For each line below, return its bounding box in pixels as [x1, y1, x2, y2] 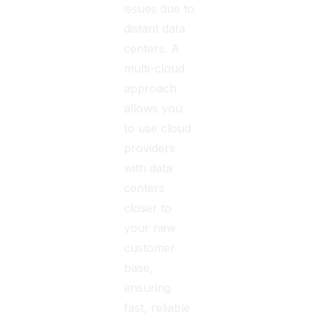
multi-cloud [124, 61, 185, 75]
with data [124, 161, 173, 175]
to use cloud [124, 121, 192, 135]
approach [124, 81, 177, 95]
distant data [124, 21, 186, 36]
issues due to [124, 1, 195, 16]
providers [124, 141, 176, 155]
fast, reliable [124, 300, 191, 315]
